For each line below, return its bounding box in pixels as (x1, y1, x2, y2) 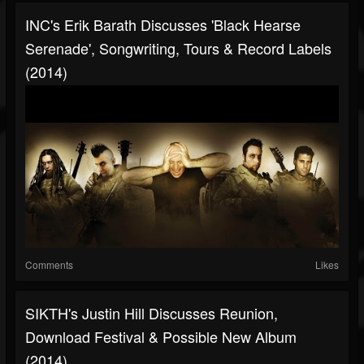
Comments (25, 258, 73, 272)
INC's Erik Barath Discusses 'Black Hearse (25, 14, 301, 36)
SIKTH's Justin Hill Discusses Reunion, (25, 302, 278, 324)
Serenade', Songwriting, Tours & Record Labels (25, 37, 331, 59)
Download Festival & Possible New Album (25, 326, 297, 348)
